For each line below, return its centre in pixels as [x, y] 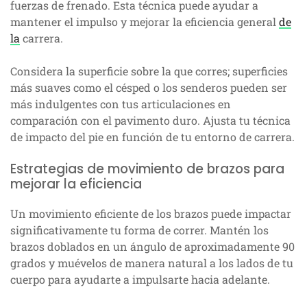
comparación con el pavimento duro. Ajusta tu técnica [150, 121]
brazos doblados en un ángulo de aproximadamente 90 [152, 247]
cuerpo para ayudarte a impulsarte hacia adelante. [140, 280]
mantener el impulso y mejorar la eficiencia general [145, 22]
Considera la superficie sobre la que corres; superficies [149, 71]
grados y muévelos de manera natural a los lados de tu [152, 263]
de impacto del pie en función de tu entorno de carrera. [152, 137]
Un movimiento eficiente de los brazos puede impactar [151, 214]
